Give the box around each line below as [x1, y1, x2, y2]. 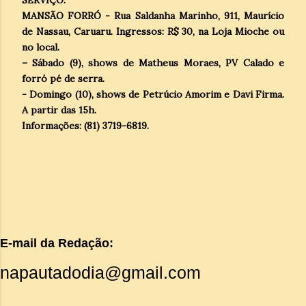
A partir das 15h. [22, 103, 99, 116]
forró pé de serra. [22, 72, 107, 85]
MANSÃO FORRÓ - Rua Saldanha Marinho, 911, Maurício [22, 9, 284, 22]
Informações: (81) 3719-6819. [22, 119, 149, 132]
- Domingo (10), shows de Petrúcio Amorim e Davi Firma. [22, 87, 284, 100]
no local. [22, 40, 62, 53]
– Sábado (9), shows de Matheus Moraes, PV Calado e [22, 56, 284, 69]
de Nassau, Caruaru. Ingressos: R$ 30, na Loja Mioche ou [22, 25, 284, 38]
